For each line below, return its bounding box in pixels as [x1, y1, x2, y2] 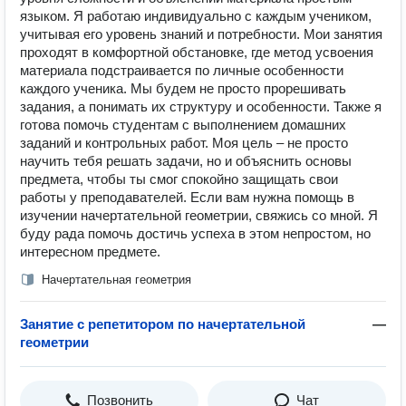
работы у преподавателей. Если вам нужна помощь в [20, 189, 354, 205]
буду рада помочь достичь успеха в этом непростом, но [20, 226, 371, 241]
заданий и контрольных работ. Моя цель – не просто [20, 135, 348, 150]
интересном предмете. [20, 244, 160, 259]
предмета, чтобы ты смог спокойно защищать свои [20, 171, 338, 187]
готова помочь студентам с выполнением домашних [20, 117, 346, 132]
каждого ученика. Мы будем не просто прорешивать [20, 81, 346, 96]
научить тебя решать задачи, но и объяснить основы [20, 153, 352, 169]
